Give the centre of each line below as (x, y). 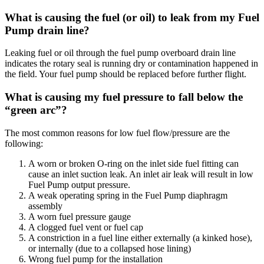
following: (24, 143)
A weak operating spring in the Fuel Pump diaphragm (128, 195)
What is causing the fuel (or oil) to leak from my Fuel (132, 17)
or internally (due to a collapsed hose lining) (110, 248)
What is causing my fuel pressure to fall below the (124, 97)
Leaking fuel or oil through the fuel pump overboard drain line (120, 53)
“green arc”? (36, 110)
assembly (45, 206)
